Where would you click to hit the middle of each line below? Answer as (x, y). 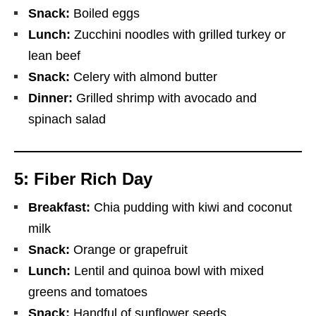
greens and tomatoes (88, 292)
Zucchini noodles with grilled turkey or (178, 34)
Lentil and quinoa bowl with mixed (167, 271)
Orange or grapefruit (129, 249)
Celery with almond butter (144, 77)
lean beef (54, 55)
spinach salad (67, 119)
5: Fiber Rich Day (83, 178)
